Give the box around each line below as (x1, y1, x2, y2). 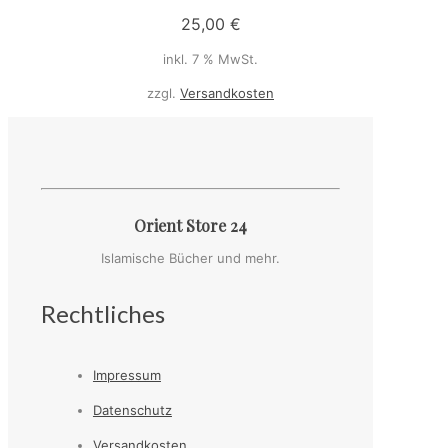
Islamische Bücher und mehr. (101, 250, 280, 267)
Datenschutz (92, 402, 172, 419)
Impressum (92, 367, 161, 384)
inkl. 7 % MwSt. (163, 50, 258, 67)
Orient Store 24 (134, 215, 247, 237)
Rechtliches (41, 299, 165, 329)
